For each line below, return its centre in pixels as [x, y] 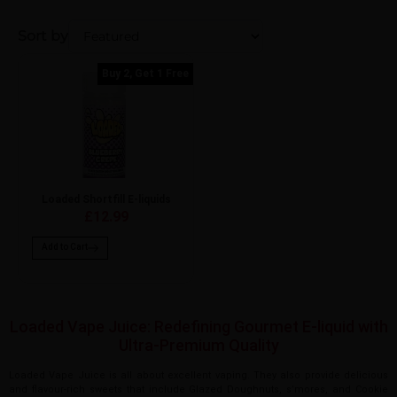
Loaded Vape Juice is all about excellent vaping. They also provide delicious [198, 376]
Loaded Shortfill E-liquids [106, 200]
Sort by [43, 36]
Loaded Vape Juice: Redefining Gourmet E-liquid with [198, 327]
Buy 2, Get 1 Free [145, 74]
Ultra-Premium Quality [198, 346]
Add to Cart [65, 247]
